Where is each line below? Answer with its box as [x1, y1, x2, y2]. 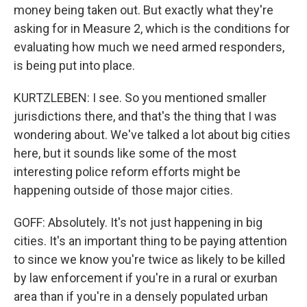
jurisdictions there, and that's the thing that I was [14, 109, 277, 123]
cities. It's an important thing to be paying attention [14, 234, 287, 248]
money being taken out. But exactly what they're [14, 3, 273, 17]
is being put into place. [14, 58, 135, 73]
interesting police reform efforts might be [14, 164, 241, 179]
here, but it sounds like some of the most [14, 146, 236, 160]
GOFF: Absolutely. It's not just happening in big [14, 215, 262, 230]
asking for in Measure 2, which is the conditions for [14, 21, 290, 36]
